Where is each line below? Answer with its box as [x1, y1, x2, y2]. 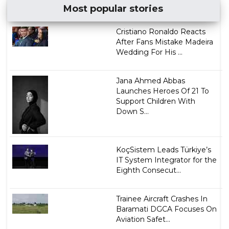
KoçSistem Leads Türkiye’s [116, 145, 211, 154]
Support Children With [116, 96, 195, 106]
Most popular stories [63, 3, 164, 14]
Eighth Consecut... [116, 165, 181, 175]
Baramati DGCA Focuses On [116, 204, 217, 214]
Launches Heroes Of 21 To [116, 86, 209, 96]
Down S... [116, 106, 149, 116]
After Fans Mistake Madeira [116, 37, 213, 47]
